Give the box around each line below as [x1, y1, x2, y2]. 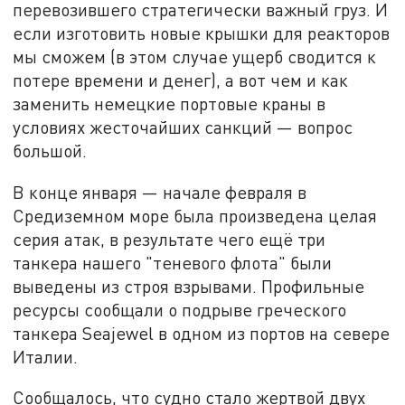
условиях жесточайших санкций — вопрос [13, 116, 353, 137]
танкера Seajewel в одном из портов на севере [13, 322, 391, 344]
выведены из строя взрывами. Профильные [13, 275, 365, 297]
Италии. [13, 345, 79, 367]
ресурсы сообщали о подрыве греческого [13, 298, 347, 320]
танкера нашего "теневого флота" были [13, 251, 333, 273]
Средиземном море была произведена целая [13, 204, 378, 226]
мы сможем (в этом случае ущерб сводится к [13, 45, 377, 67]
